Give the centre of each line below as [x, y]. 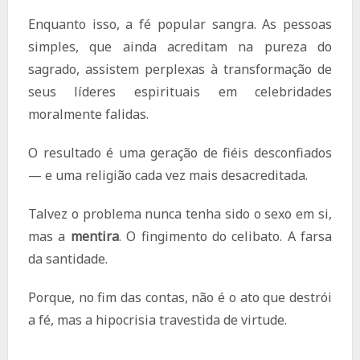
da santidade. [67, 259]
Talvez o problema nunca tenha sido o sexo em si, [180, 214]
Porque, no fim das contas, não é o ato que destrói [180, 298]
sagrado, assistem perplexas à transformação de [180, 70]
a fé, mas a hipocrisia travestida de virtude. [157, 320]
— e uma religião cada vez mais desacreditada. [168, 176]
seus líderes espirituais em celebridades [180, 92]
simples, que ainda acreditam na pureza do [180, 47]
